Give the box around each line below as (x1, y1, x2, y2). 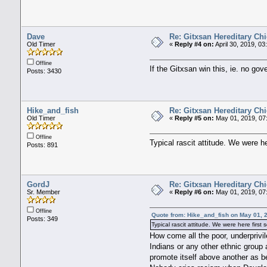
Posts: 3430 (26, 67, 61, 74)
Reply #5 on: (174, 114, 214, 122)
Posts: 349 (26, 215, 58, 222)
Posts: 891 (26, 141, 58, 148)
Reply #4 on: (174, 40, 214, 48)
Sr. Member (26, 188, 60, 195)
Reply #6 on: (174, 188, 214, 195)
